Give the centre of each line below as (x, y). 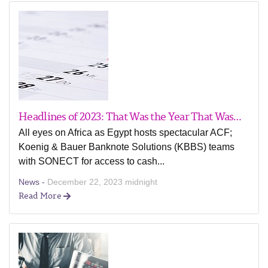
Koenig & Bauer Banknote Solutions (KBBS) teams (127, 147)
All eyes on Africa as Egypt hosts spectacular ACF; (125, 133)
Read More (41, 195)
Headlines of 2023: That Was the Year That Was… (130, 116)
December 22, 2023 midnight (102, 182)
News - (33, 182)
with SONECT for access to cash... (92, 161)
